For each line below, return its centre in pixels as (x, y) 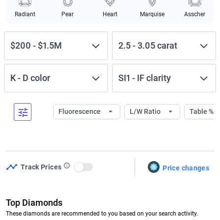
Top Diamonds (34, 203)
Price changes (186, 168)
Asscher (195, 14)
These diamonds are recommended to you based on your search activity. (102, 214)
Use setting (102, 172)
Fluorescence (80, 111)
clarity (159, 78)
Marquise (152, 14)
